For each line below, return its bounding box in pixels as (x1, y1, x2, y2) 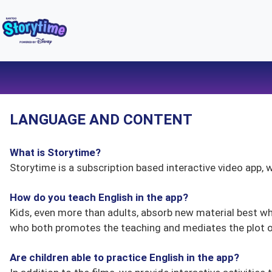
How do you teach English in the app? (10, 191, 188, 203)
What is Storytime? (10, 146, 101, 158)
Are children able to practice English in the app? (10, 251, 239, 263)
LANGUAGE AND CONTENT (10, 111, 192, 128)
